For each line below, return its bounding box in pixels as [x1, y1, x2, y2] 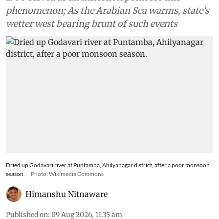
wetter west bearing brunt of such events [6, 18, 177, 30]
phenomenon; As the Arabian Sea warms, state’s [6, 5, 209, 17]
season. [6, 170, 25, 177]
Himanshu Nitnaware [25, 189, 108, 199]
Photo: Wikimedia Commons [31, 170, 104, 177]
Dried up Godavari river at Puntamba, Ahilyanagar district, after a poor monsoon [6, 161, 210, 169]
